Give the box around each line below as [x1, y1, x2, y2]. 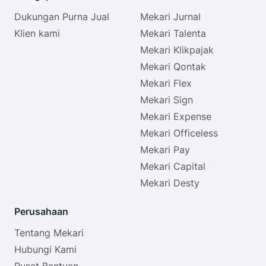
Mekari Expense [140, 110, 211, 122]
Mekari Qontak [140, 60, 206, 72]
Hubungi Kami [14, 243, 77, 255]
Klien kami [14, 27, 60, 39]
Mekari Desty [140, 176, 199, 189]
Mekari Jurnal [140, 10, 201, 23]
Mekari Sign [140, 93, 193, 106]
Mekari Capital [140, 160, 205, 172]
